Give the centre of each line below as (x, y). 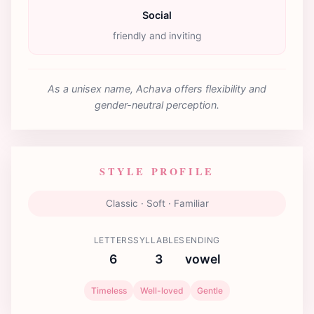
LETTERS (113, 240)
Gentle (210, 290)
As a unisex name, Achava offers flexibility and (157, 88)
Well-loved (162, 290)
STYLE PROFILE (157, 171)
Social (157, 15)
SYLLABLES (159, 240)
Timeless (109, 290)
